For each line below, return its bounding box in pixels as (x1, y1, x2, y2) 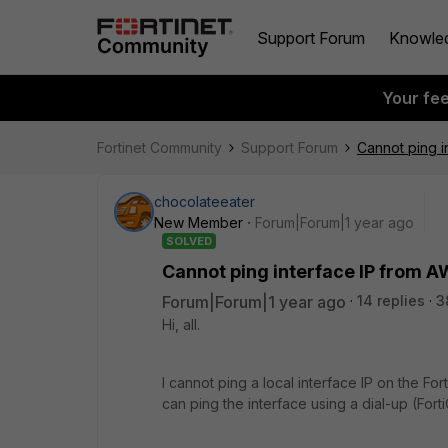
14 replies (357, 292, 425, 309)
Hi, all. (162, 316, 200, 333)
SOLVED (166, 234, 212, 248)
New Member (154, 214, 243, 231)
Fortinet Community (97, 139, 222, 156)
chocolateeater (154, 193, 255, 210)
